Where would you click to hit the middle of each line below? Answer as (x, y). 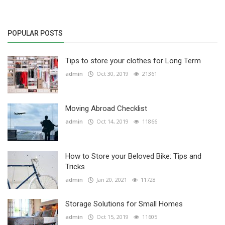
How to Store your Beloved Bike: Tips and (133, 156)
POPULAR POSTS (35, 33)
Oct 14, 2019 (111, 122)
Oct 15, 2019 (111, 217)
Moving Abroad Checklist (106, 109)
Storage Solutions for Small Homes (124, 204)
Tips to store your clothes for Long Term (133, 61)
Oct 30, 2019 (111, 74)
